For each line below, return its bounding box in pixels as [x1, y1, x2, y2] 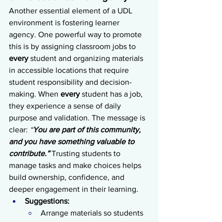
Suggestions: [25, 196, 69, 205]
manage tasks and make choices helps [9, 161, 143, 169]
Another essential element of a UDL [9, 6, 134, 15]
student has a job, [82, 89, 145, 98]
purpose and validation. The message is [9, 113, 147, 122]
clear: [9, 125, 30, 134]
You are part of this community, [33, 125, 143, 134]
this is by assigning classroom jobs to [9, 42, 138, 51]
